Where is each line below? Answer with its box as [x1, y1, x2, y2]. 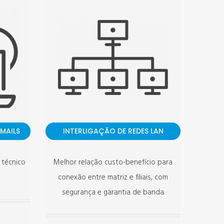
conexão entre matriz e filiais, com [58, 171, 168, 183]
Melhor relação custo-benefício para [53, 156, 172, 168]
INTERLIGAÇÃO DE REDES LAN [62, 126, 163, 136]
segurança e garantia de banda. [61, 186, 164, 198]
